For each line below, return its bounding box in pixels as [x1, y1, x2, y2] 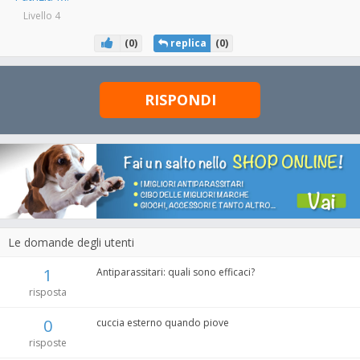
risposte [29, 336, 67, 350]
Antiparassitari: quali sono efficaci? [96, 265, 255, 280]
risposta [29, 285, 67, 300]
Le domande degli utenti [8, 235, 134, 251]
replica [168, 36, 207, 50]
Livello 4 [23, 9, 61, 22]
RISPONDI [144, 90, 216, 109]
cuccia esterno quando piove [96, 316, 229, 330]
